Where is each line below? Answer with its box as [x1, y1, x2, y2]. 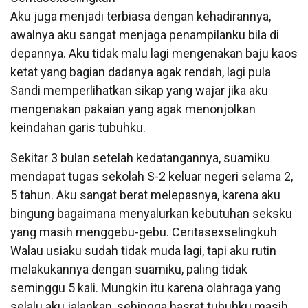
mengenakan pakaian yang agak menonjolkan [10, 101, 256, 116]
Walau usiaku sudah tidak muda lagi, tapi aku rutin [10, 243, 276, 258]
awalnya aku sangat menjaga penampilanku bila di [10, 27, 279, 42]
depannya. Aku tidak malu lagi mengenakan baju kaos [10, 45, 298, 60]
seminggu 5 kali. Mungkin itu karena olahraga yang [10, 280, 281, 295]
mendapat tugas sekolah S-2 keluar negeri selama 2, [10, 168, 293, 184]
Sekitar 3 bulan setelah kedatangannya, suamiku [10, 150, 270, 165]
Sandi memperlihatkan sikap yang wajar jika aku [10, 82, 268, 98]
